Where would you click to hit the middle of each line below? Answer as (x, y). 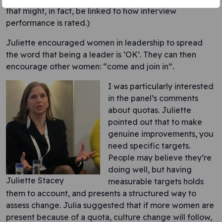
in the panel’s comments (153, 98)
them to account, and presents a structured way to (101, 193)
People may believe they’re (160, 158)
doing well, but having (150, 169)
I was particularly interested (161, 86)
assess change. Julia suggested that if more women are (110, 205)
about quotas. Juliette (150, 110)
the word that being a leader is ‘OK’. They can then (101, 55)
